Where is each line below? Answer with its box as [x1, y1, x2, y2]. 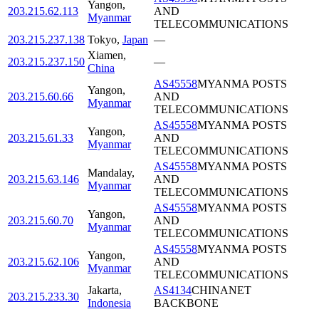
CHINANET [192, 284, 251, 297]
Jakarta [88, 284, 119, 297]
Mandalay [88, 167, 132, 179]
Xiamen [88, 49, 123, 62]
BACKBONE [154, 297, 219, 310]
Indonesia [88, 297, 131, 310]
